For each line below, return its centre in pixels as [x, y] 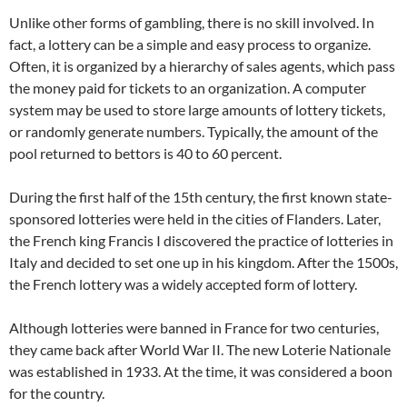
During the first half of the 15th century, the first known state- [201, 197]
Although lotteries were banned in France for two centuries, [194, 328]
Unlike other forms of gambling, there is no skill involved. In [192, 22]
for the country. [57, 393]
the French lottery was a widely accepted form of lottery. [183, 284]
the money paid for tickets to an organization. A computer [188, 88]
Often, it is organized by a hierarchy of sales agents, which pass [202, 66]
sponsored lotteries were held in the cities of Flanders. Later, [195, 218]
